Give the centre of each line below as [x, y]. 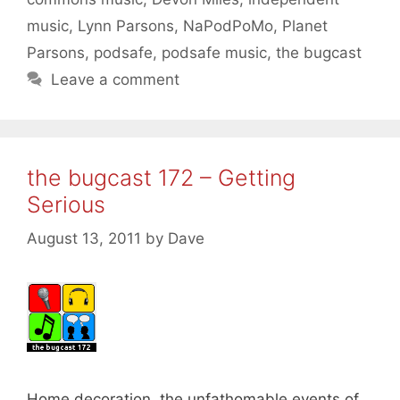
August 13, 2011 [84, 239]
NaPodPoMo [228, 25]
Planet [305, 25]
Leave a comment [116, 79]
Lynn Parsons [126, 25]
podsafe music [214, 52]
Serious [66, 204]
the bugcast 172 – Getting [161, 177]
